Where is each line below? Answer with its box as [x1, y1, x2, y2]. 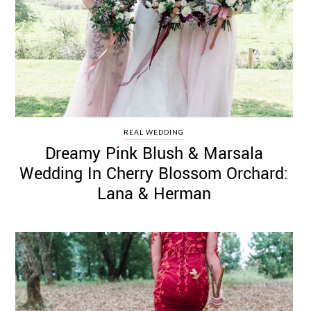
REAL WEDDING [124, 128, 185, 136]
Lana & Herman [96, 183, 211, 205]
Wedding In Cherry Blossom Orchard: [19, 162, 289, 185]
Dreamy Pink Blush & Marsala [44, 142, 263, 165]
